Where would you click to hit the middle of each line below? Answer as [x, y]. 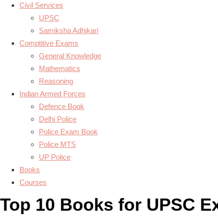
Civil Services [41, 5]
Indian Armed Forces [53, 94]
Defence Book [62, 106]
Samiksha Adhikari [69, 30]
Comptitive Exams [49, 43]
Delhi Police [58, 119]
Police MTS [57, 144]
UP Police [55, 157]
